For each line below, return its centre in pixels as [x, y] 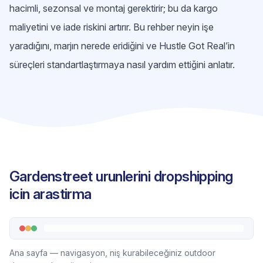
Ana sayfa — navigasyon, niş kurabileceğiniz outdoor [112, 253]
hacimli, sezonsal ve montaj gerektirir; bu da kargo [114, 8]
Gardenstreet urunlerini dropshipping [121, 176]
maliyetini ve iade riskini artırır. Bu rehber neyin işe [112, 27]
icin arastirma [50, 194]
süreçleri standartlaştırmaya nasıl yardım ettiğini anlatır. [122, 65]
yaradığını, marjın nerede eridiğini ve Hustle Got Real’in [122, 46]
